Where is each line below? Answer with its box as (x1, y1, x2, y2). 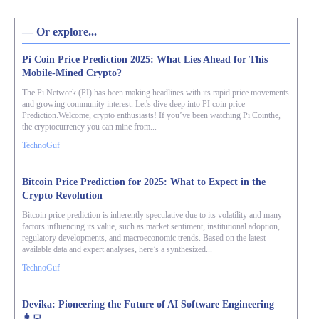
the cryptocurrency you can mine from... (22, 122, 157, 132)
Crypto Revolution (22, 190, 103, 201)
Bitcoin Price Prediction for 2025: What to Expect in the (22, 177, 266, 187)
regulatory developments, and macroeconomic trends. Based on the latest (22, 233, 266, 243)
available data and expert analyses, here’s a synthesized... (22, 244, 212, 254)
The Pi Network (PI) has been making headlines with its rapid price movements (22, 88, 289, 98)
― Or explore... (22, 26, 97, 38)
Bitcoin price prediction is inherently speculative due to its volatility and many (22, 210, 282, 220)
